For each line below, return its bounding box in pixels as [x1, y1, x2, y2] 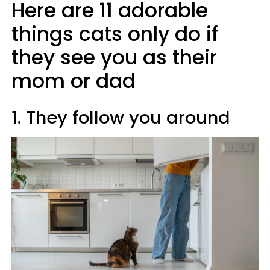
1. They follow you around [11, 105, 230, 130]
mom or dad [11, 67, 136, 95]
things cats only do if [11, 20, 218, 48]
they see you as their [11, 43, 217, 72]
